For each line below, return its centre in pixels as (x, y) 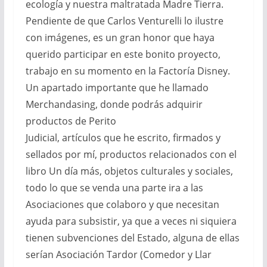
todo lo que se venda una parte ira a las (114, 188)
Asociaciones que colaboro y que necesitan (122, 205)
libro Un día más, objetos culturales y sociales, (129, 171)
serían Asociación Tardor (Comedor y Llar (118, 255)
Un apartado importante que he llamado (117, 88)
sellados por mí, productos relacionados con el (131, 155)
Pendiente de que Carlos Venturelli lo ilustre (124, 21)
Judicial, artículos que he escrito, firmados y (123, 138)
